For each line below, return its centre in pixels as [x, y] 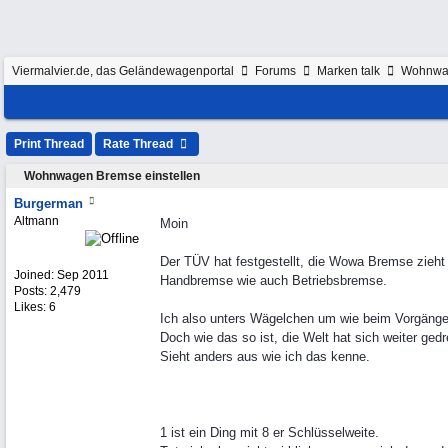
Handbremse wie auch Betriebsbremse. [273, 280]
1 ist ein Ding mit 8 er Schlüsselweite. [269, 432]
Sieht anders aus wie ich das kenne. [265, 356]
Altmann [36, 221]
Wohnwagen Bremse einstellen [112, 176]
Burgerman [48, 203]
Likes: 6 [35, 307]
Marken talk [348, 71]
